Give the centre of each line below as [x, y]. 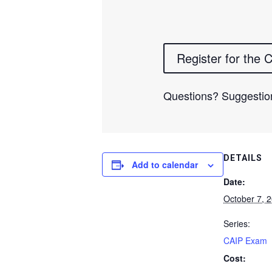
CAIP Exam [245, 240]
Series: [237, 223]
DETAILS [243, 158]
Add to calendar [165, 164]
